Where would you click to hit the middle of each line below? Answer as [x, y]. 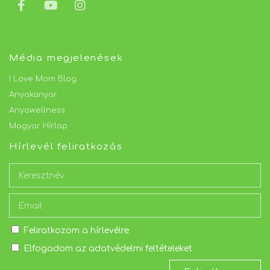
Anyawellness [37, 111]
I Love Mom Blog [43, 79]
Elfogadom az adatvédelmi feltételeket [108, 249]
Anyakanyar [33, 95]
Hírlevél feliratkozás [66, 147]
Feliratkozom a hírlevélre [76, 231]
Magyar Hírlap [38, 126]
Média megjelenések [66, 58]
